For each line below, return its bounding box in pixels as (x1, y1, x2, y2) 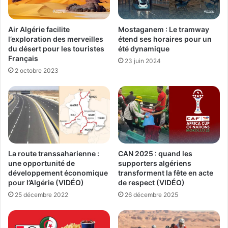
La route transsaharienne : (8, 149, 99, 158)
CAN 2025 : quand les (118, 149, 192, 158)
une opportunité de (8, 158, 75, 167)
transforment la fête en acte (118, 168, 213, 178)
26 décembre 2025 (125, 191, 178, 199)
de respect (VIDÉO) (118, 178, 185, 187)
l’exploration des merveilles (8, 35, 103, 44)
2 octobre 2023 (15, 67, 59, 75)
